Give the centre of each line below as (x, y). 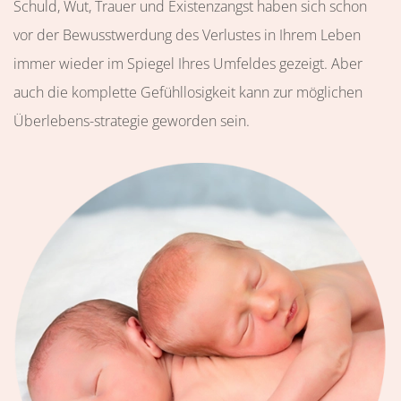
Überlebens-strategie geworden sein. (132, 121)
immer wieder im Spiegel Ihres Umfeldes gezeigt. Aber (188, 64)
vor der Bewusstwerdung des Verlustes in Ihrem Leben (187, 35)
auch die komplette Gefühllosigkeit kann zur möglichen (188, 92)
